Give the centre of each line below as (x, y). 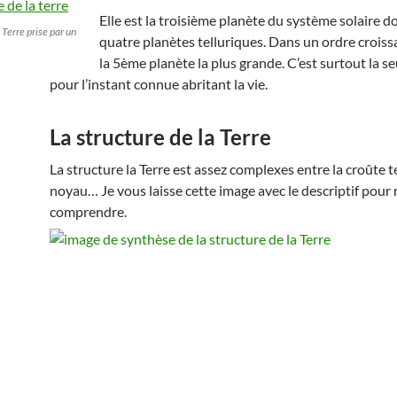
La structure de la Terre (160, 136)
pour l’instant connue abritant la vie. (159, 83)
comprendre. (88, 211)
